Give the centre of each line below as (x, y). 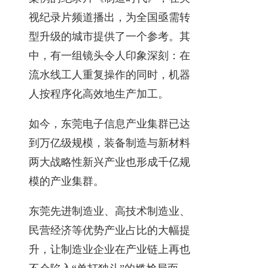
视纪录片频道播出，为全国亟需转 (109, 17)
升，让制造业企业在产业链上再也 (109, 249)
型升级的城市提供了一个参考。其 (109, 36)
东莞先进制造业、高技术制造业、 (109, 211)
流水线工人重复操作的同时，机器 (109, 74)
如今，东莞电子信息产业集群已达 (109, 124)
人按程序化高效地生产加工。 (99, 94)
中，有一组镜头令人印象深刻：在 (109, 55)
